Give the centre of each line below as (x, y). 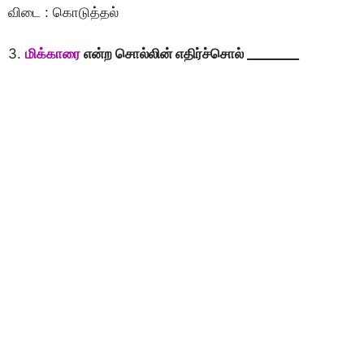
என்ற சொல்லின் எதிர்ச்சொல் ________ (190, 53)
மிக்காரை (53, 53)
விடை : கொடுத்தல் (63, 13)
